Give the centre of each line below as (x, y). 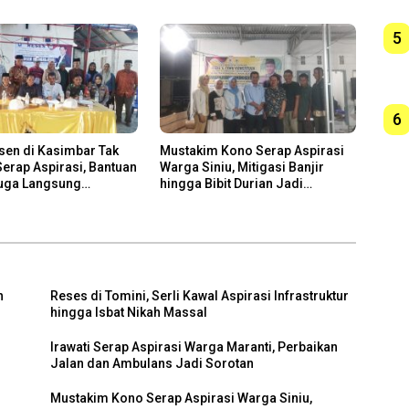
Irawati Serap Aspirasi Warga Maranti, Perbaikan (194, 347)
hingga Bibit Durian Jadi (231, 184)
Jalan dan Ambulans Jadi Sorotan (152, 364)
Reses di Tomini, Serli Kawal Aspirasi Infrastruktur (200, 296)
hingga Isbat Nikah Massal (129, 313)
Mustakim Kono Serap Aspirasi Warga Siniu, (182, 399)
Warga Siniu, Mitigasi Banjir (241, 168)
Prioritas (186, 200)
